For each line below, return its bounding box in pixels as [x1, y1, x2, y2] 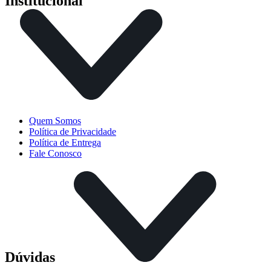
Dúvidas [5, 249, 59, 265]
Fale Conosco [29, 148, 82, 158]
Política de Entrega [29, 137, 101, 148]
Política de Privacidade [29, 126, 116, 137]
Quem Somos [29, 115, 81, 126]
